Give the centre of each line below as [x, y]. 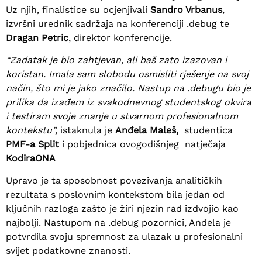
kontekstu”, [33, 130]
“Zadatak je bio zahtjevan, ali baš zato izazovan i [116, 60]
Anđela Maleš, [147, 130]
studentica [206, 130]
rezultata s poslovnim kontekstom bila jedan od [115, 195]
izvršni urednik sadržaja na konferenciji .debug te [118, 23]
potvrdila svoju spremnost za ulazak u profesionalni [124, 237]
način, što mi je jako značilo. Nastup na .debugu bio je [128, 88]
